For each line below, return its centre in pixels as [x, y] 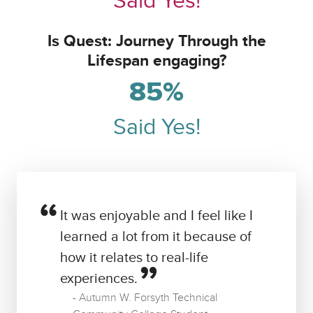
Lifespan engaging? [156, 61]
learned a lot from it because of [156, 237]
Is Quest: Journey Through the [156, 42]
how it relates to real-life [134, 258]
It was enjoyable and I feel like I [156, 216]
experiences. [99, 279]
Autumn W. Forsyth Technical [148, 298]
